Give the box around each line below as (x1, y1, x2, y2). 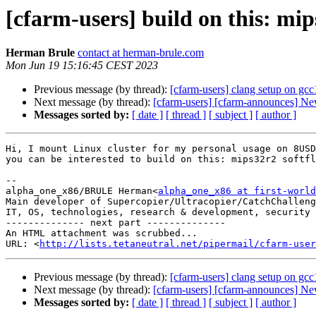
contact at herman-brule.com (78, 47, 204, 59)
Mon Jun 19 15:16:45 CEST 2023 (6, 59, 158, 72)
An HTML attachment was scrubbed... (6, 228, 197, 239)
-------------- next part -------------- (6, 217, 226, 229)
